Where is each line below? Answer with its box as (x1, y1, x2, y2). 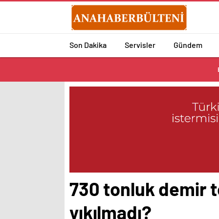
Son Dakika (69, 40, 107, 49)
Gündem (174, 40, 202, 49)
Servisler (125, 40, 155, 49)
